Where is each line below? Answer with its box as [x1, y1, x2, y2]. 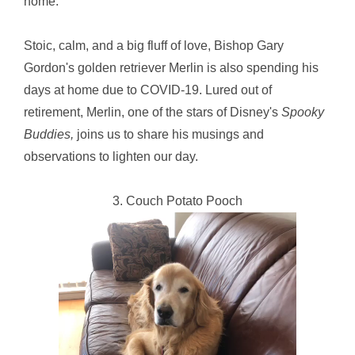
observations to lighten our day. [24, 150, 198, 163]
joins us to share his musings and [74, 128, 264, 141]
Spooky [281, 105, 324, 119]
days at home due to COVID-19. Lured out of [24, 83, 272, 97]
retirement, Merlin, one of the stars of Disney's [24, 105, 281, 119]
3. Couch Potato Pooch [113, 194, 242, 208]
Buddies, [24, 128, 74, 141]
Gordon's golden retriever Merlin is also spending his [24, 61, 319, 74]
